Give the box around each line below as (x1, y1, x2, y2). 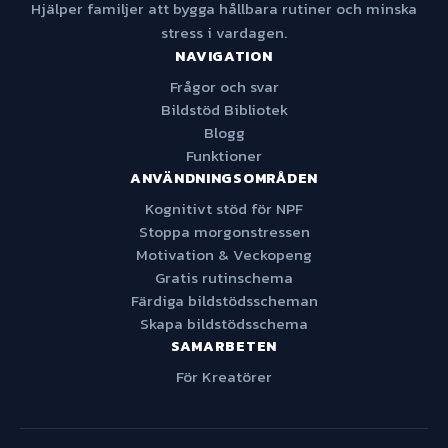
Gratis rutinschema (155, 266, 293, 289)
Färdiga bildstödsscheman (130, 289, 318, 312)
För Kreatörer (175, 365, 272, 388)
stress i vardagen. (161, 21, 287, 44)
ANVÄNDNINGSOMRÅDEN (130, 167, 318, 189)
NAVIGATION (175, 45, 273, 67)
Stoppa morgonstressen (138, 220, 310, 243)
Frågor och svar (169, 75, 279, 98)
